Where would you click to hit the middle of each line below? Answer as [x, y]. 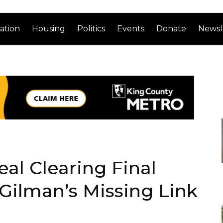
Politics [91, 28]
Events [131, 28]
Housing [49, 28]
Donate [171, 28]
